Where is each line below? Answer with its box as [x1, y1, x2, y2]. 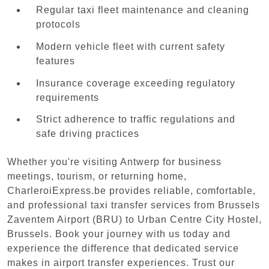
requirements [36, 92, 99, 103]
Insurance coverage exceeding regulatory [36, 77, 235, 88]
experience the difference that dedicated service [7, 243, 239, 253]
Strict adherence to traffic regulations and [36, 114, 235, 125]
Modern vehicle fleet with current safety [36, 41, 225, 52]
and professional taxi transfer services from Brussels [7, 199, 260, 210]
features [36, 55, 75, 66]
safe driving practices [36, 128, 139, 139]
